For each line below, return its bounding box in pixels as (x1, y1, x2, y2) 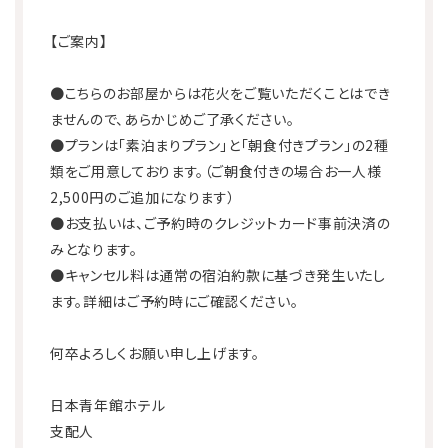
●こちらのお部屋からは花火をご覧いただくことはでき (50, 82, 391, 103)
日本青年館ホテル (50, 394, 166, 415)
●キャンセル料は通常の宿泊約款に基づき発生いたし (50, 264, 386, 285)
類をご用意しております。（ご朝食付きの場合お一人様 (50, 160, 382, 181)
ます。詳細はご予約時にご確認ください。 (50, 290, 299, 311)
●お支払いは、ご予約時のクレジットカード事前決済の (50, 212, 391, 233)
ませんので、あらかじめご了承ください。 (50, 108, 295, 129)
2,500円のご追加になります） (50, 186, 236, 207)
